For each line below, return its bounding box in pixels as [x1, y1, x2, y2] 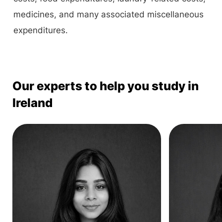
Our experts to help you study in [12, 79, 199, 93]
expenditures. [13, 25, 68, 35]
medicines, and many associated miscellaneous [13, 9, 204, 19]
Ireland [12, 96, 53, 110]
